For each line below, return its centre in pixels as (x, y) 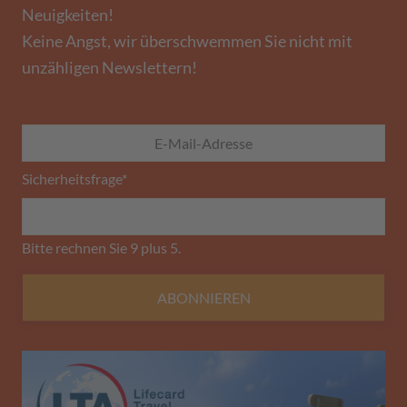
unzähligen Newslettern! (109, 67)
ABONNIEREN (203, 298)
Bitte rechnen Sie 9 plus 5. (101, 248)
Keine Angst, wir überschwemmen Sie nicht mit (187, 41)
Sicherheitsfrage (72, 178)
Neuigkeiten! (68, 15)
